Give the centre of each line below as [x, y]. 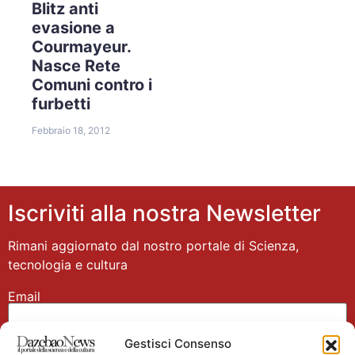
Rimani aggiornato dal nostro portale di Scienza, [153, 245]
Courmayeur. [82, 46]
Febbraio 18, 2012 [71, 130]
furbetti [61, 103]
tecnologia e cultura [68, 264]
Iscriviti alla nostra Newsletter [164, 213]
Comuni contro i [92, 84]
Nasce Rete [76, 65]
